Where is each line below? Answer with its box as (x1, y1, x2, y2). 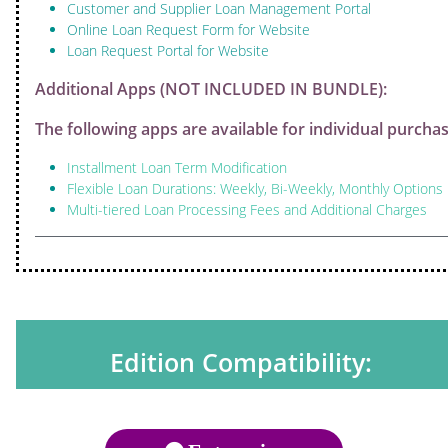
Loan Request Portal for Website (67, 41, 269, 60)
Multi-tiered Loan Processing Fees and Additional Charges (67, 200, 427, 219)
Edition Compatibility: (110, 345, 372, 379)
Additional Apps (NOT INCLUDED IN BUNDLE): (35, 78, 387, 100)
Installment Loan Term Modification (67, 158, 287, 177)
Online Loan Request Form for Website (67, 20, 310, 39)
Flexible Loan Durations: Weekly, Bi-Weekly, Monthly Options (67, 179, 443, 198)
